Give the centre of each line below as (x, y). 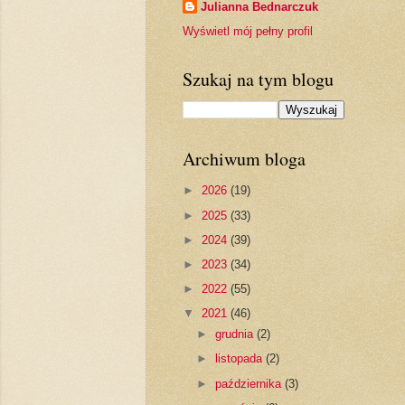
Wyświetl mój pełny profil (247, 31)
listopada (240, 359)
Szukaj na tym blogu (258, 79)
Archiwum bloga (244, 158)
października (250, 383)
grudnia (235, 334)
